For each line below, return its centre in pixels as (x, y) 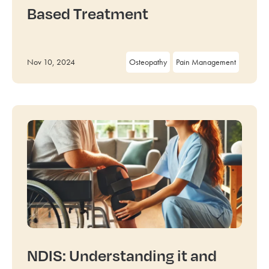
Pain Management (206, 62)
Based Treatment (88, 13)
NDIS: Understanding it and (122, 255)
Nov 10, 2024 (51, 62)
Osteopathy (148, 62)
